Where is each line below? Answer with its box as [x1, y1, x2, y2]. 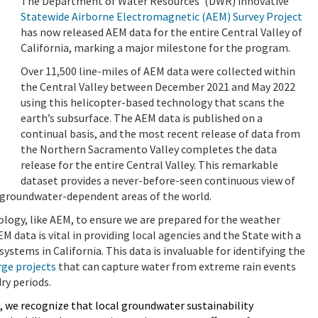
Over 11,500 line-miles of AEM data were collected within [21, 63, 295, 78]
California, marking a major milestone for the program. [21, 40, 290, 55]
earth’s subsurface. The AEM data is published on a [21, 110, 263, 125]
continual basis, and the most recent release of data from [21, 126, 300, 141]
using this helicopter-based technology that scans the [21, 94, 285, 109]
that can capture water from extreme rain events [56, 258, 296, 273]
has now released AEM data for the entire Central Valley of [21, 24, 302, 39]
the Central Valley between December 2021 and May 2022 [21, 79, 295, 94]
